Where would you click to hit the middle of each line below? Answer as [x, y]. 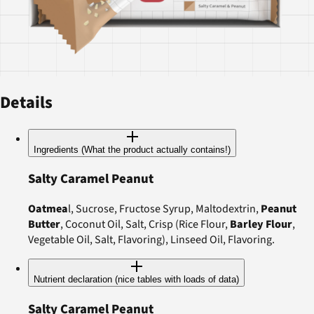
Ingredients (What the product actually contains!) [132, 149]
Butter [44, 225]
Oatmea [48, 209]
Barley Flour [261, 225]
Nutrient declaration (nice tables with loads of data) [136, 280]
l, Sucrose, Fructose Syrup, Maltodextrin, [164, 209]
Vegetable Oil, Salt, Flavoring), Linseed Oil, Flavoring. [151, 240]
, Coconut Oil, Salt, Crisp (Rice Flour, [145, 225]
